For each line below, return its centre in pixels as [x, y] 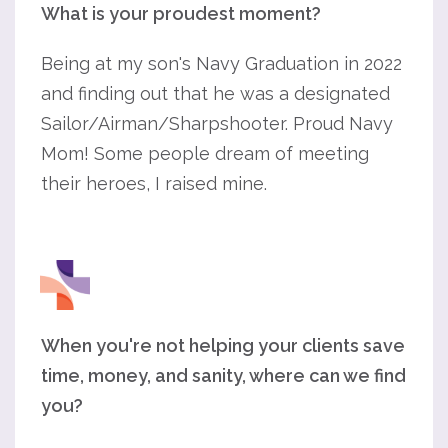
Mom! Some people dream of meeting [205, 153]
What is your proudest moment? [181, 13]
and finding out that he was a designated [215, 93]
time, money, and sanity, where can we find [223, 375]
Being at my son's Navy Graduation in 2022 [221, 63]
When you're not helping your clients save [223, 345]
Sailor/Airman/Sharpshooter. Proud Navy [217, 123]
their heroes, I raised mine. [154, 183]
